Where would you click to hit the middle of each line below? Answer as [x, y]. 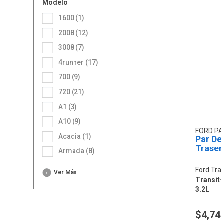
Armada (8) [79, 151]
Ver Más [68, 172]
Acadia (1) [77, 136]
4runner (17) [80, 62]
